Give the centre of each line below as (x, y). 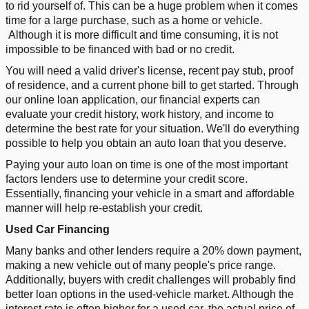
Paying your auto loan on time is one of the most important (147, 164)
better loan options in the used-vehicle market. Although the (150, 294)
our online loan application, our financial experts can (133, 99)
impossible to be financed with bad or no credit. (120, 49)
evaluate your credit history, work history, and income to (140, 114)
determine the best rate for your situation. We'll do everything (152, 128)
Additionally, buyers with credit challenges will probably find (151, 279)
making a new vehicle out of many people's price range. (141, 265)
